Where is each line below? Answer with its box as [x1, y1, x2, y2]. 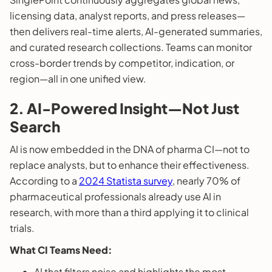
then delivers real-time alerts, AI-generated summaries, [10, 24, 262, 38]
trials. [10, 221, 35, 234]
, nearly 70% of [172, 174, 240, 187]
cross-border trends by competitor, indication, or [10, 56, 234, 69]
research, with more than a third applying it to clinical [10, 205, 249, 219]
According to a [10, 174, 79, 187]
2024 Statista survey [79, 174, 172, 187]
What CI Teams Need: [10, 243, 112, 256]
